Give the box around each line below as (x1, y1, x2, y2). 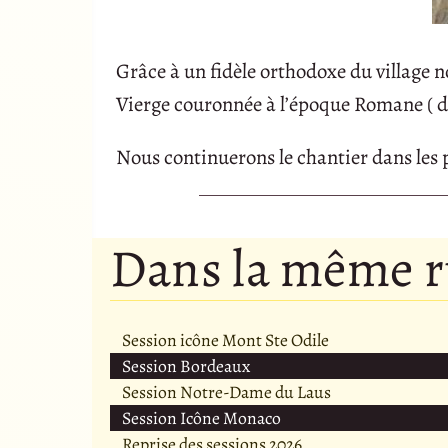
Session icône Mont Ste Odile (121, 327, 329, 352)
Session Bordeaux (121, 353, 250, 378)
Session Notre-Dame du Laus (121, 379, 331, 404)
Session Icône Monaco (121, 405, 281, 430)
